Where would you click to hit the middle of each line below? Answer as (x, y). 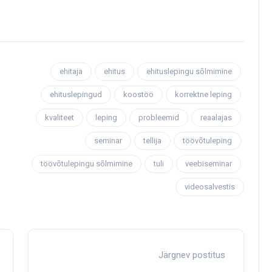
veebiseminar (209, 164)
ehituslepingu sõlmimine (189, 72)
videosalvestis (210, 187)
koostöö (138, 95)
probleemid (159, 118)
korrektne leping (203, 95)
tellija (152, 141)
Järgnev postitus (192, 255)
